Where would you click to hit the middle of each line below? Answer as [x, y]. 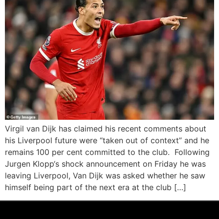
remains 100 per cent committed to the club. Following [107, 152]
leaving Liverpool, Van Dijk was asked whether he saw [105, 176]
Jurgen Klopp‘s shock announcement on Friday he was [105, 164]
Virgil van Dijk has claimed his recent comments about [106, 129]
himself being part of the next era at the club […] [96, 187]
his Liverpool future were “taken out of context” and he [107, 141]
